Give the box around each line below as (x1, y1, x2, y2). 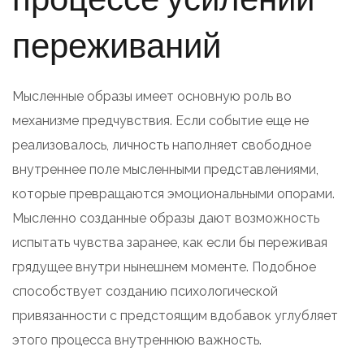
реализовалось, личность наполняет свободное (12, 136, 311, 153)
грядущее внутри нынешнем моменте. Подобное (12, 258, 316, 275)
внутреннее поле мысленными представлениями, (12, 161, 318, 177)
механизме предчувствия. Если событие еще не (12, 112, 309, 128)
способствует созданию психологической (12, 283, 278, 299)
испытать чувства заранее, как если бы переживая (12, 234, 327, 250)
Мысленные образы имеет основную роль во (12, 88, 292, 104)
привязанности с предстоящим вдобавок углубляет (12, 307, 338, 323)
